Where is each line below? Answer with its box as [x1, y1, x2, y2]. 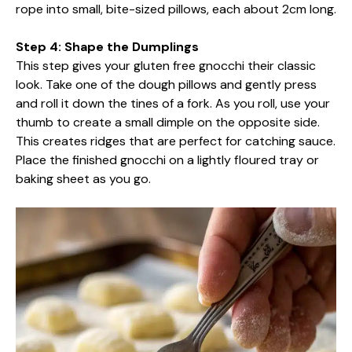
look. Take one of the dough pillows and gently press [16, 76, 317, 93]
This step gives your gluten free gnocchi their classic [16, 57, 316, 74]
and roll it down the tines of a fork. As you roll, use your [16, 95, 330, 112]
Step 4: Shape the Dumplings [16, 38, 199, 55]
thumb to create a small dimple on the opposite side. [16, 114, 320, 130]
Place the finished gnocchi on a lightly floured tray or [16, 152, 319, 168]
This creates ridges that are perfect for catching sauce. [16, 133, 335, 149]
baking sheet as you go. [16, 170, 151, 187]
